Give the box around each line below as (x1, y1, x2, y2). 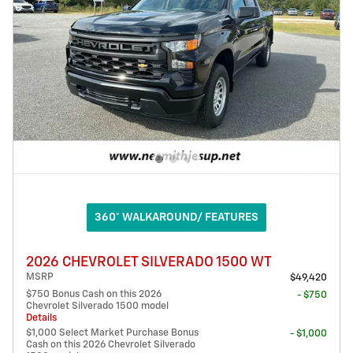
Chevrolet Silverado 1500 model (26, 301, 169, 311)
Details (26, 313, 57, 323)
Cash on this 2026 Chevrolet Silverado (26, 340, 195, 350)
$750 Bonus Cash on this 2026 (26, 289, 162, 299)
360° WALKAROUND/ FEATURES (95, 212, 258, 223)
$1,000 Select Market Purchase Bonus (26, 328, 199, 338)
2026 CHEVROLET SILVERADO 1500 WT (26, 255, 272, 269)
